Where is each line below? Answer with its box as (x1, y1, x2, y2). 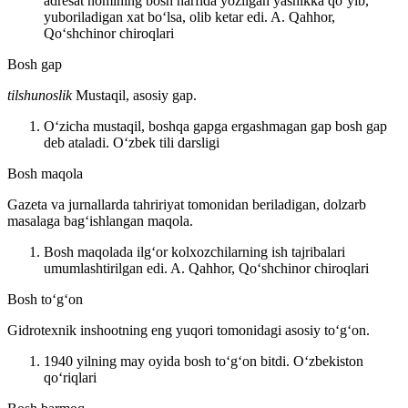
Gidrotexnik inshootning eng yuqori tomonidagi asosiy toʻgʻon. (7, 321, 370, 338)
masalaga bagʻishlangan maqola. (7, 212, 193, 229)
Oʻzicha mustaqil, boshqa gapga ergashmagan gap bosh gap (44, 117, 387, 134)
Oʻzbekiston (293, 352, 363, 369)
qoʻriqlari (44, 369, 97, 385)
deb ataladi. (44, 134, 113, 150)
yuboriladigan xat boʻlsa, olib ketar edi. (44, 8, 270, 25)
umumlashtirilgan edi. (44, 260, 170, 276)
